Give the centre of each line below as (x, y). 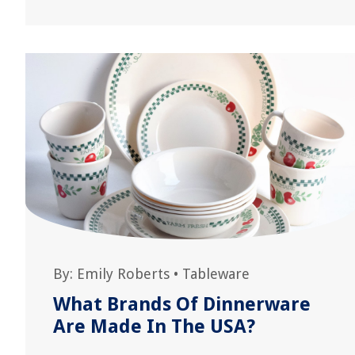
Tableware (216, 274)
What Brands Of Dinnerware (182, 304)
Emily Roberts (123, 274)
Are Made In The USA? (154, 326)
